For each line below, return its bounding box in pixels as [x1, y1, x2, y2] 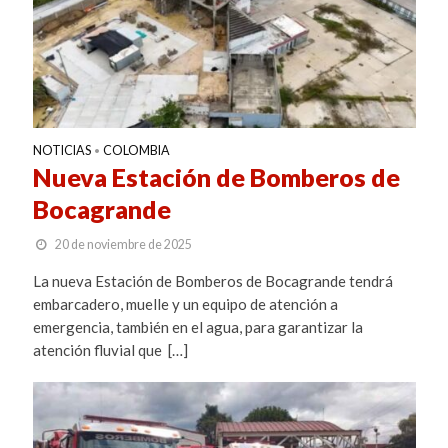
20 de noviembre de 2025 [54, 237, 192, 253]
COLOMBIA [102, 143, 170, 159]
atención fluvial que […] [32, 341, 188, 360]
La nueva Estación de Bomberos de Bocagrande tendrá [32, 272, 393, 291]
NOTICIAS [32, 143, 91, 159]
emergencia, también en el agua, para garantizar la [32, 318, 363, 337]
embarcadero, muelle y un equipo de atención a [32, 295, 338, 314]
